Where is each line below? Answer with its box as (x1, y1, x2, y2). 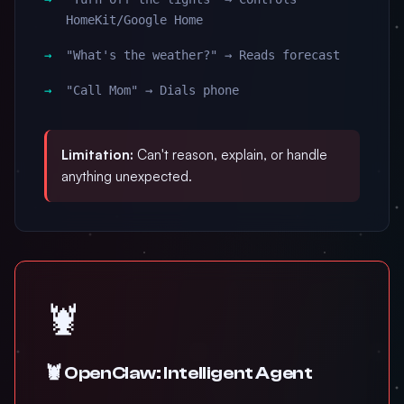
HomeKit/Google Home (66, 13, 203, 27)
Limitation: (61, 146, 133, 163)
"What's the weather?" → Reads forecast (66, 48, 340, 62)
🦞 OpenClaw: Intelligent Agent (44, 363, 313, 383)
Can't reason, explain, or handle (133, 146, 327, 163)
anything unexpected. (61, 168, 192, 185)
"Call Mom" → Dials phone (66, 83, 239, 97)
